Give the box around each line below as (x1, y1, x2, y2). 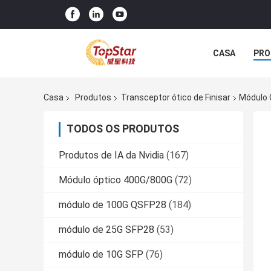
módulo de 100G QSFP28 (59, 199, 166, 211)
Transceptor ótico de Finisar (121, 93, 230, 103)
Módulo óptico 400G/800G (59, 174, 172, 186)
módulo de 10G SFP (59, 249, 143, 261)
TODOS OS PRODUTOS (67, 122, 179, 135)
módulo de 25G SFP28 (59, 224, 154, 236)
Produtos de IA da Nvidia (59, 149, 164, 162)
